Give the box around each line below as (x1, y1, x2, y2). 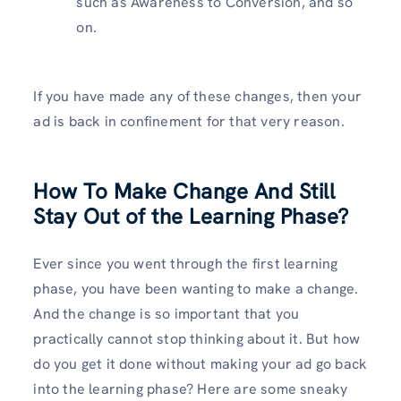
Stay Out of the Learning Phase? (33, 201, 349, 230)
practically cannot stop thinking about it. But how (33, 328, 361, 348)
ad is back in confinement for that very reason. (33, 111, 345, 131)
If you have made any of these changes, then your (33, 86, 362, 106)
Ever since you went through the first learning (33, 253, 338, 273)
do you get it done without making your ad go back (33, 354, 368, 373)
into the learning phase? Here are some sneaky (33, 379, 348, 398)
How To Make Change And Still (33, 176, 336, 205)
